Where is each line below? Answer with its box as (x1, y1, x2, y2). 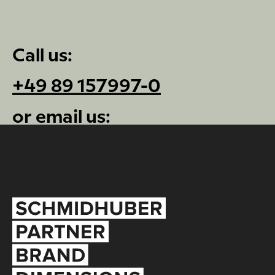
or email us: (12, 108, 110, 126)
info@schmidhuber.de (12, 139, 203, 157)
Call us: (12, 47, 72, 64)
